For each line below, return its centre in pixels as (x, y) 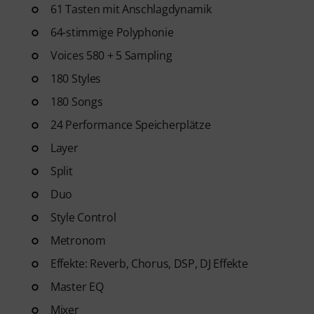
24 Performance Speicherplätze (131, 125)
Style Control (83, 217)
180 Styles (76, 78)
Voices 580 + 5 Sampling (111, 55)
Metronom (78, 240)
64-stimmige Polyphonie (112, 32)
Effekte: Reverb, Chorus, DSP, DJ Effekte (149, 264)
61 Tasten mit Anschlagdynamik (131, 9)
